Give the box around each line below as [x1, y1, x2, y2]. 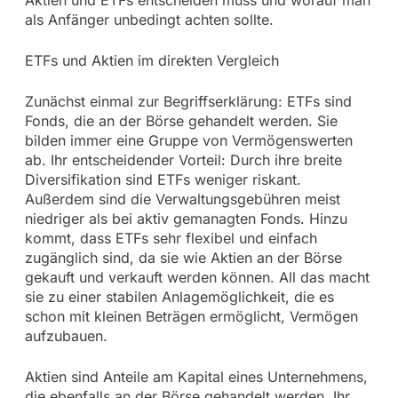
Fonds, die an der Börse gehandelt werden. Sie [24, 112, 338, 131]
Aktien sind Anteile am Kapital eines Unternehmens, [24, 368, 368, 386]
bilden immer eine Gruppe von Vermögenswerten [24, 131, 353, 150]
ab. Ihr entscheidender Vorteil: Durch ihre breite [24, 151, 342, 170]
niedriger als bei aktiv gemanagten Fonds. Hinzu [24, 210, 347, 228]
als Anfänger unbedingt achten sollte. [24, 11, 274, 29]
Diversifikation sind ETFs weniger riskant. [24, 171, 301, 189]
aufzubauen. [24, 327, 107, 346]
